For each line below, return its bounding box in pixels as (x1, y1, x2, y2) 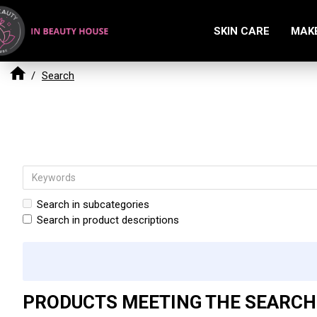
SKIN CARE (213, 24, 270, 38)
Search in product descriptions (37, 214, 179, 226)
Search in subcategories (37, 198, 149, 211)
